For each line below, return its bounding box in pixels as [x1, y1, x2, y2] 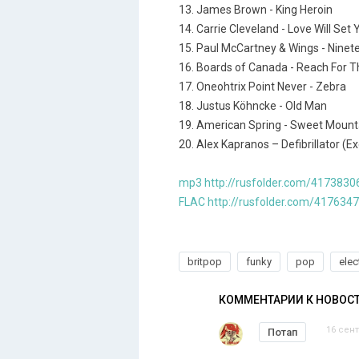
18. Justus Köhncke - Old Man [179, 99, 327, 112]
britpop [188, 256, 222, 268]
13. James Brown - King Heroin [179, 3, 333, 16]
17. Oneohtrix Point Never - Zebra [179, 80, 346, 93]
